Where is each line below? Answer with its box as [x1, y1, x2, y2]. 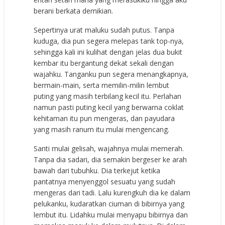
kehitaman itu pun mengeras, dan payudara [34, 113, 175, 123]
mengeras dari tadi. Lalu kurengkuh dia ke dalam [34, 187, 191, 197]
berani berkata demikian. [34, 6, 114, 16]
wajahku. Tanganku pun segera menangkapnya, [34, 69, 189, 79]
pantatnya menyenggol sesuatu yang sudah [34, 176, 176, 186]
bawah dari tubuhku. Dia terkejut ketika [34, 165, 161, 175]
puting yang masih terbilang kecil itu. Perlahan [34, 91, 182, 101]
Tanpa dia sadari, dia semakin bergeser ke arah [34, 154, 187, 164]
